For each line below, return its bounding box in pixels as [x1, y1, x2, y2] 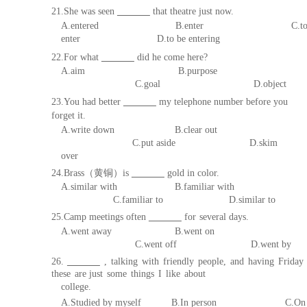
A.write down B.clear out [60, 125, 217, 135]
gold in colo [164, 168, 214, 178]
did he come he [134, 52, 196, 62]
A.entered [60, 21, 99, 31]
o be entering [169, 34, 220, 44]
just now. [198, 6, 234, 16]
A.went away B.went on [60, 226, 214, 236]
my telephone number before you [156, 97, 288, 107]
